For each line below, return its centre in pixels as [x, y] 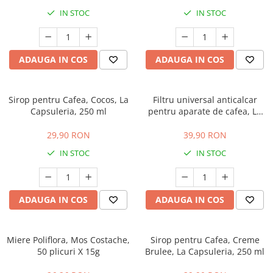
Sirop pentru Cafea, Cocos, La [68, 100]
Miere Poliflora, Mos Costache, [68, 240]
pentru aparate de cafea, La [205, 112]
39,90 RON [205, 135]
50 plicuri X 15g [68, 252]
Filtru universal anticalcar [205, 100]
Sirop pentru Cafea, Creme [205, 240]
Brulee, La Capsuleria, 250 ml [205, 252]
